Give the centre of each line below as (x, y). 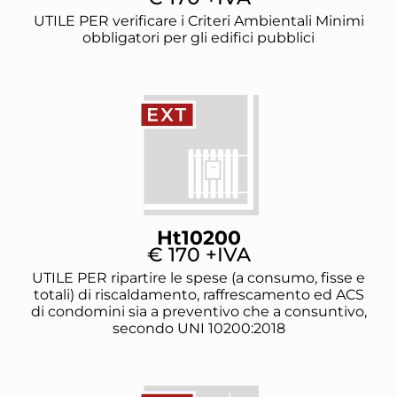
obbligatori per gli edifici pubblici (198, 37)
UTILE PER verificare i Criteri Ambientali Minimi (198, 20)
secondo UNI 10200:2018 (198, 328)
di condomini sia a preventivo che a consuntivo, (198, 311)
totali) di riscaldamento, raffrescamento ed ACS (198, 294)
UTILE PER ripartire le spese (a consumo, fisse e (198, 277)
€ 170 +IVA (198, 254)
